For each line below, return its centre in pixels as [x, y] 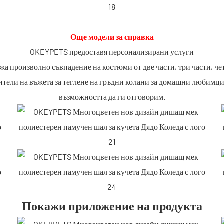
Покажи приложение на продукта [112, 205]
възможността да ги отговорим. [112, 96]
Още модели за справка [112, 36]
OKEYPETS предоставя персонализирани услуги [112, 51]
